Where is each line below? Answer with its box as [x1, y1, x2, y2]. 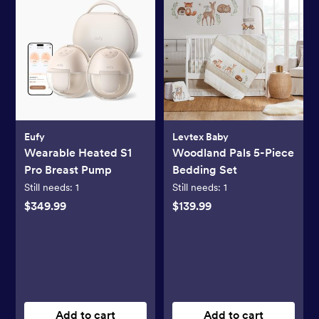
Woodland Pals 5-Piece [172, 145, 294, 159]
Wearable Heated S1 [24, 145, 132, 159]
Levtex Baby [172, 130, 229, 142]
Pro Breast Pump [24, 162, 113, 177]
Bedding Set [172, 162, 237, 177]
